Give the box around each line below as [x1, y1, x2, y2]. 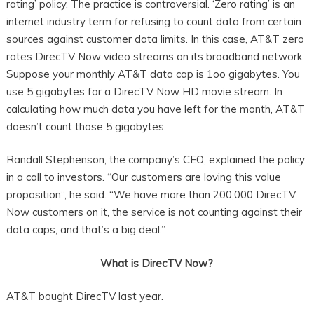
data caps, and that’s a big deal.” [6, 223, 165, 237]
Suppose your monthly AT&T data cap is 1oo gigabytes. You [6, 67, 300, 81]
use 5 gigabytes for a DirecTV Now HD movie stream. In [6, 84, 282, 98]
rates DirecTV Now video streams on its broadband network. [6, 49, 304, 63]
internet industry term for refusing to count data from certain [6, 14, 301, 28]
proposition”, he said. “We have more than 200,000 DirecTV [6, 188, 296, 202]
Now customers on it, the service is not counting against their [6, 205, 302, 219]
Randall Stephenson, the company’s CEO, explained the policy [6, 153, 305, 167]
